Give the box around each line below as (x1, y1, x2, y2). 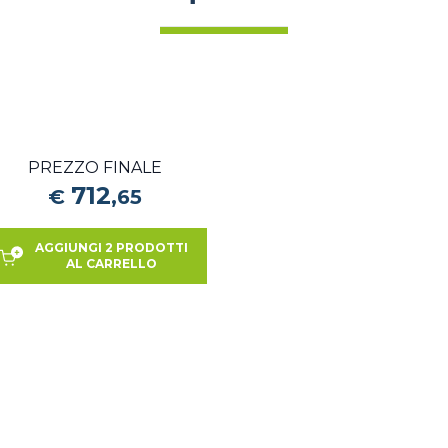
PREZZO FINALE (28, 158, 162, 177)
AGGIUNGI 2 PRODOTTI (34, 240, 188, 255)
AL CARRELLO (65, 256, 157, 271)
